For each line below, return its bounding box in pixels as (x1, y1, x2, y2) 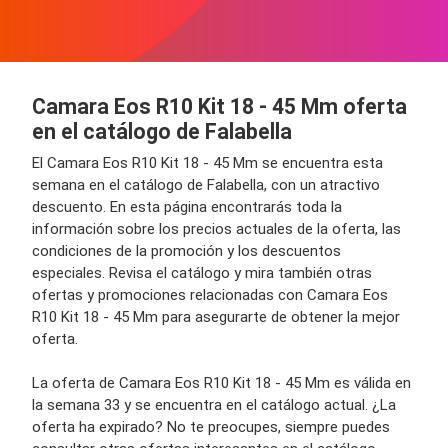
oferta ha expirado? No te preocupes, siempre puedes (32, 417, 390, 436)
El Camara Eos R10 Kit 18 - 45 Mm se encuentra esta (32, 153, 383, 172)
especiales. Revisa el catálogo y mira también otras (32, 263, 372, 282)
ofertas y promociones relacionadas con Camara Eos (32, 285, 388, 304)
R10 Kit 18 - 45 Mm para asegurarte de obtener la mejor (32, 307, 400, 326)
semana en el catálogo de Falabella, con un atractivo (32, 175, 380, 194)
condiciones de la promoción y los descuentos (32, 241, 341, 260)
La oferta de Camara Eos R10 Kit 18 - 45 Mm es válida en (32, 373, 411, 392)
